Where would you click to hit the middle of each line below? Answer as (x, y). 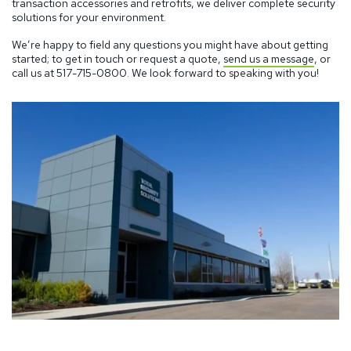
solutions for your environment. (89, 17)
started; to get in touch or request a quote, (118, 59)
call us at (34, 73)
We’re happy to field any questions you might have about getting (170, 45)
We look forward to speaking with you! (224, 73)
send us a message (269, 59)
